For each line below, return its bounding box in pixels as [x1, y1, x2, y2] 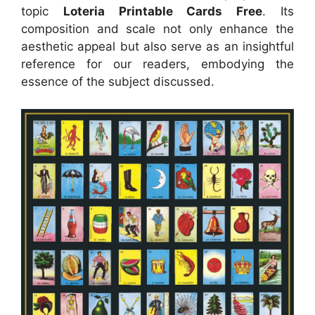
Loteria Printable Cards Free [63, 4, 263, 19]
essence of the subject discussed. [21, 75, 214, 89]
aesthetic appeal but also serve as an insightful [21, 39, 294, 54]
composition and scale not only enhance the [21, 22, 294, 37]
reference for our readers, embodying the [21, 57, 294, 72]
